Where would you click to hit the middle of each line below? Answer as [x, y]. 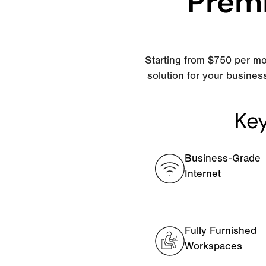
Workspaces [214, 246]
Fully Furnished [221, 230]
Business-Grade [223, 158]
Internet [203, 173]
